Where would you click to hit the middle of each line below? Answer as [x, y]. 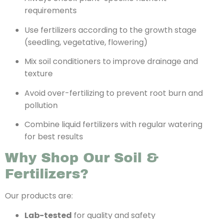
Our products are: [39, 196]
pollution [41, 105]
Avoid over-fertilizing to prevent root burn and [114, 93]
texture [39, 74]
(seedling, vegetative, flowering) [86, 42]
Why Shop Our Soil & [82, 158]
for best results [54, 136]
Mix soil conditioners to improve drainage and [111, 62]
